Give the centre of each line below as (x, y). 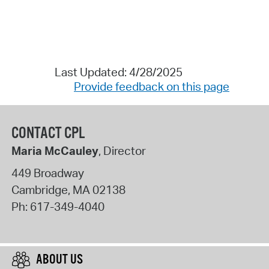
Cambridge (39, 190)
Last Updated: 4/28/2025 (118, 72)
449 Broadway (47, 173)
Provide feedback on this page (152, 87)
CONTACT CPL (48, 133)
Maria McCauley (55, 150)
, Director (122, 150)
